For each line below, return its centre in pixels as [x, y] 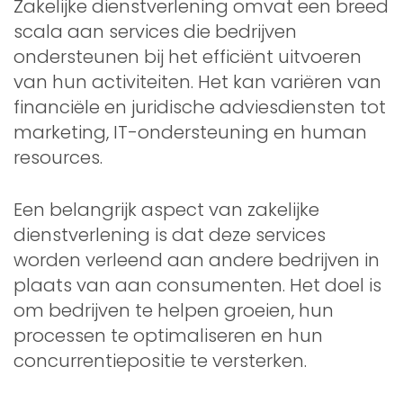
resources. [58, 157]
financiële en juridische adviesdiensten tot [200, 107]
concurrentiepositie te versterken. [160, 360]
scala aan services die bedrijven [155, 31]
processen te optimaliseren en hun [168, 335]
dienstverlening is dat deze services [170, 234]
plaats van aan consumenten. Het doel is [197, 285]
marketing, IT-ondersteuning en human [190, 132]
